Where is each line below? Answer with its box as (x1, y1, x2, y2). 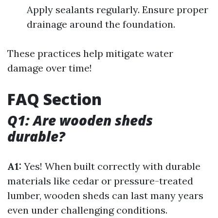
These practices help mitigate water (7, 47, 173, 59)
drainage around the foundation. (27, 18, 175, 30)
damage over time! (7, 62, 92, 74)
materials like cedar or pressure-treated (7, 175, 193, 187)
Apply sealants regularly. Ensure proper (27, 3, 208, 16)
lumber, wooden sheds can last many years (7, 189, 203, 201)
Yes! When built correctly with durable (21, 160, 200, 172)
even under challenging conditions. (7, 204, 167, 216)
